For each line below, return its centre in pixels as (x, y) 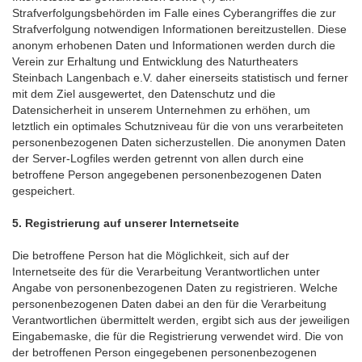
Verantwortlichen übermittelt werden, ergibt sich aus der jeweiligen (181, 320)
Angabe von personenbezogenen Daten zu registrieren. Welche (175, 288)
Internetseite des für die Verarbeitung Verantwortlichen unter (166, 271)
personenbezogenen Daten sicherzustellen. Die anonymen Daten (179, 142)
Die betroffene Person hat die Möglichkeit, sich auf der (151, 255)
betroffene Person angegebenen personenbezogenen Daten (167, 175)
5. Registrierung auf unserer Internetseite (126, 223)
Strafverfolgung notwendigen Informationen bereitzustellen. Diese (179, 29)
